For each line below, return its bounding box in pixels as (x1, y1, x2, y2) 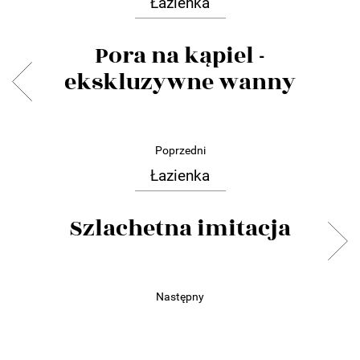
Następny (156, 290, 204, 304)
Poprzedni (154, 144, 206, 157)
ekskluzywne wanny (64, 65, 296, 100)
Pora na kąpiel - (95, 39, 265, 74)
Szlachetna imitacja (69, 211, 291, 247)
